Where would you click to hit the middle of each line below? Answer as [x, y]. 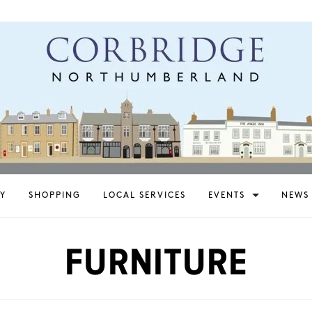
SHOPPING [54, 195]
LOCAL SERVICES [144, 195]
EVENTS [226, 195]
